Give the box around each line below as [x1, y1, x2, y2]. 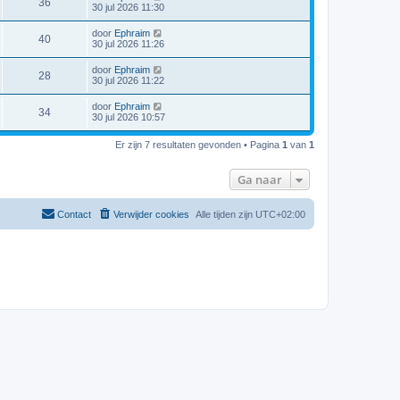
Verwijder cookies [113, 209, 189, 220]
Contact [57, 209, 91, 220]
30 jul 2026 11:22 [92, 75, 164, 86]
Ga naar [237, 171, 282, 187]
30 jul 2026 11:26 [92, 38, 164, 49]
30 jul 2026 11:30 [92, 2, 164, 12]
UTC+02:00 [255, 209, 305, 220]
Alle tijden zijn [196, 209, 255, 220]
